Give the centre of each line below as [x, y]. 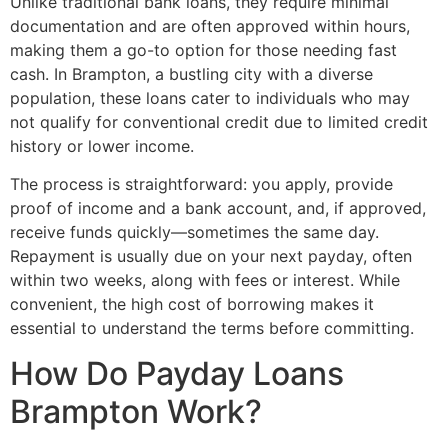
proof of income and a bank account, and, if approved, [218, 208]
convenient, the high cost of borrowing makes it [192, 304]
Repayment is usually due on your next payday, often [211, 256]
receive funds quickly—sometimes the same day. [194, 232]
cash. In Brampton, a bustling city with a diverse [191, 73]
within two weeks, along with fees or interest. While [205, 280]
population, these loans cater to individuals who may [210, 97]
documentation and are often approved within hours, [210, 25]
